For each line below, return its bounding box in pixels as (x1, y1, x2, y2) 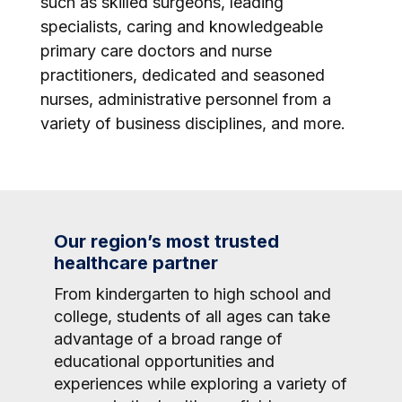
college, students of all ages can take (54, 307, 330, 326)
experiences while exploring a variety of (54, 374, 347, 393)
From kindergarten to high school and (54, 284, 331, 303)
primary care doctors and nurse (40, 41, 272, 60)
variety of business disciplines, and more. (40, 114, 345, 133)
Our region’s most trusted (54, 231, 279, 252)
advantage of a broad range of (54, 329, 283, 348)
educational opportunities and (54, 352, 275, 371)
